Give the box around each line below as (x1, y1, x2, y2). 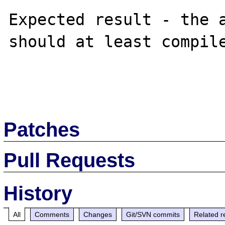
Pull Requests (4, 149, 136, 171)
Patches (4, 118, 80, 141)
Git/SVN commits (126, 210, 180, 218)
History (4, 182, 73, 204)
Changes (83, 210, 113, 218)
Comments (35, 210, 70, 218)
